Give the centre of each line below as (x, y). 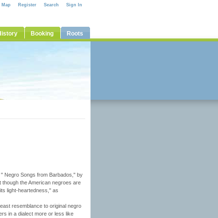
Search (51, 5)
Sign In (74, 5)
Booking (42, 34)
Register (27, 5)
